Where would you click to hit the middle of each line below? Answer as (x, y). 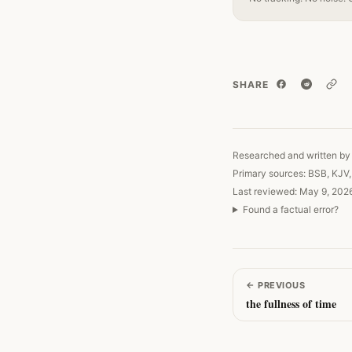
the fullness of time (291, 304)
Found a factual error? (290, 209)
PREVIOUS (280, 285)
